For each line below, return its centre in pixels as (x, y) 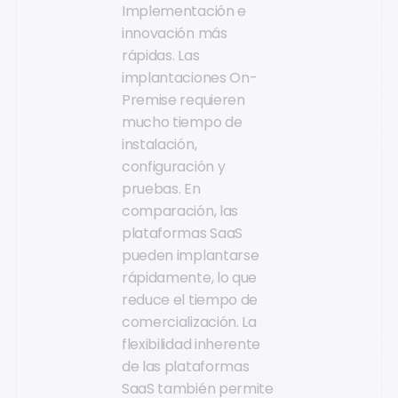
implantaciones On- (190, 77)
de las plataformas (186, 366)
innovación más (175, 33)
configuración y (174, 166)
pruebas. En (161, 188)
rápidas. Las (161, 55)
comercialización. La (189, 322)
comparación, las (180, 211)
